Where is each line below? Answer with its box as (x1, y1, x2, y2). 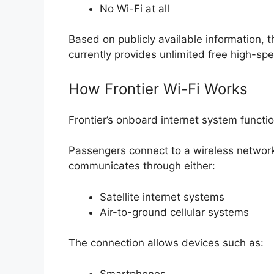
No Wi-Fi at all (100, 2, 169, 15)
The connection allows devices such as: (68, 237, 264, 250)
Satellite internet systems (100, 190, 224, 203)
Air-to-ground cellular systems (100, 206, 249, 218)
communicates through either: (68, 160, 215, 172)
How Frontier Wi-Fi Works (68, 80, 248, 98)
